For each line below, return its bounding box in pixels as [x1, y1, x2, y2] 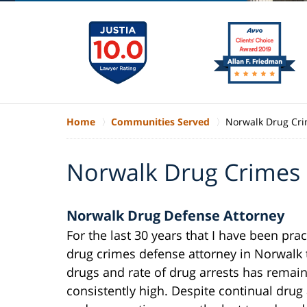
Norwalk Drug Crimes [66, 156, 300, 188]
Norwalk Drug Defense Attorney [66, 206, 284, 225]
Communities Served [111, 114, 210, 128]
